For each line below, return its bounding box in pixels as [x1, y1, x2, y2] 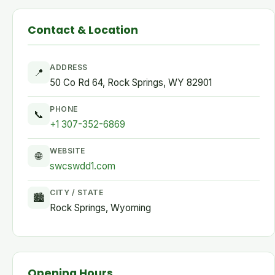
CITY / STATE [50, 188, 103, 197]
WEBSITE [50, 146, 85, 155]
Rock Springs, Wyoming [50, 202, 151, 214]
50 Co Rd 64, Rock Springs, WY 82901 [50, 77, 212, 88]
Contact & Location [28, 23, 138, 37]
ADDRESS [50, 63, 88, 72]
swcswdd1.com [50, 160, 115, 172]
